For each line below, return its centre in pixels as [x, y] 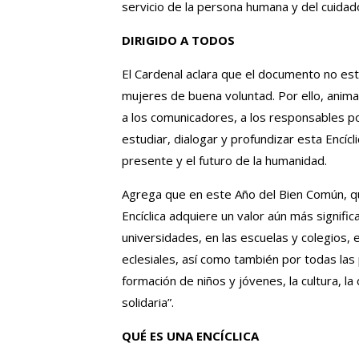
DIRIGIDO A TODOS [178, 40]
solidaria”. [148, 302]
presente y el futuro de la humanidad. [224, 160]
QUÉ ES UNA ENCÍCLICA [190, 335]
